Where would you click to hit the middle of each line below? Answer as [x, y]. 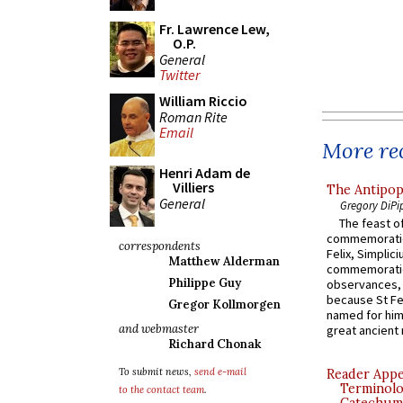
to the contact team [161, 390]
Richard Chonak [215, 344]
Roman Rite [193, 116]
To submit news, [157, 372]
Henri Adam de [205, 173]
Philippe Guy [205, 283]
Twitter [179, 75]
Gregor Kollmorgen [224, 304]
